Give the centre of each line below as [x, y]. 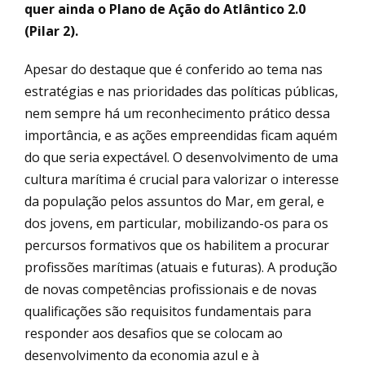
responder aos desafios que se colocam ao [154, 333]
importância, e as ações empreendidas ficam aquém [181, 135]
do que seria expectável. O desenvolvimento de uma [181, 157]
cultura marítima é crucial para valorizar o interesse [182, 179]
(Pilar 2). [51, 31]
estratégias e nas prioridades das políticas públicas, [181, 91]
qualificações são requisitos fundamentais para [168, 311]
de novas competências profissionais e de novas [171, 289]
